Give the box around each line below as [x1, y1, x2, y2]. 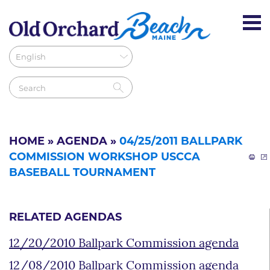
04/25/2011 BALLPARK [119, 136, 242, 148]
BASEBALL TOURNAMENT [9, 167, 155, 179]
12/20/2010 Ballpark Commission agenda [9, 237, 239, 250]
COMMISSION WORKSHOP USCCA [9, 151, 200, 163]
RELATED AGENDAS [9, 212, 122, 224]
